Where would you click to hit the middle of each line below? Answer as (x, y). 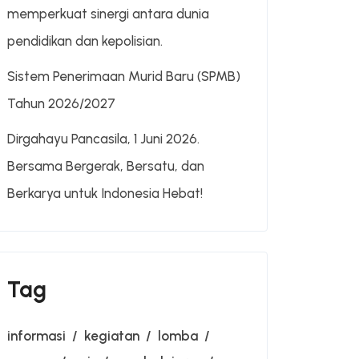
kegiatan (112, 336)
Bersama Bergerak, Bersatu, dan (106, 165)
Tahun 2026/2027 (61, 103)
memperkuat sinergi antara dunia (108, 13)
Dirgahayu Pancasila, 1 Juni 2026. (103, 138)
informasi (36, 336)
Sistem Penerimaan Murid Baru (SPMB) (124, 76)
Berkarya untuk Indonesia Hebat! (105, 193)
